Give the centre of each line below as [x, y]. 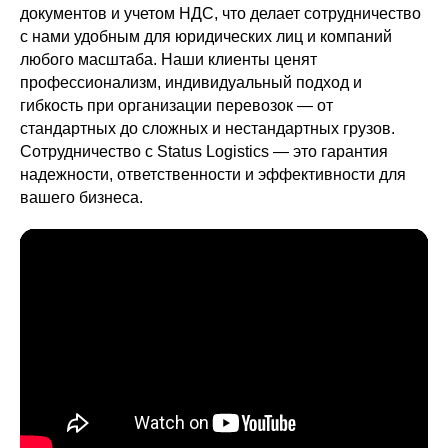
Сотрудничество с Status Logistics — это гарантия [204, 151]
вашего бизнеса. [81, 197]
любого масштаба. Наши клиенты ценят [168, 59]
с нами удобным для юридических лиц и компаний [206, 36]
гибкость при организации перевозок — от [176, 105]
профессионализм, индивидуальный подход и [191, 82]
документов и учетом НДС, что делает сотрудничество [220, 13]
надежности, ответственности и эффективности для [213, 174]
